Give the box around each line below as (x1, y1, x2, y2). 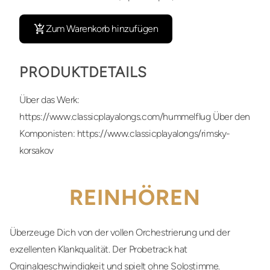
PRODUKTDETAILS (19, 63, 147, 81)
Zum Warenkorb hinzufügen (46, 23, 159, 34)
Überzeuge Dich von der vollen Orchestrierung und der (10, 227, 230, 238)
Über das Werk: (19, 94, 80, 105)
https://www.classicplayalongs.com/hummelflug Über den (19, 111, 250, 122)
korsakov (19, 145, 54, 156)
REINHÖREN (69, 184, 201, 210)
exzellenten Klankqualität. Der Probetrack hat (10, 243, 188, 255)
